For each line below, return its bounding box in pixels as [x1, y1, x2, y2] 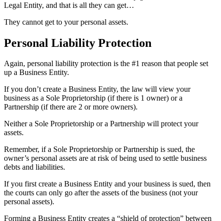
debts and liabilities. [4, 163, 65, 172]
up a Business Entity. [4, 68, 69, 77]
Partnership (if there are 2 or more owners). [4, 103, 138, 111]
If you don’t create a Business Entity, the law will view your [4, 85, 190, 94]
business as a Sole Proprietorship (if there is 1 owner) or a [4, 94, 183, 103]
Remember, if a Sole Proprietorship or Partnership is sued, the [4, 145, 195, 154]
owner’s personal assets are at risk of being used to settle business [4, 154, 207, 163]
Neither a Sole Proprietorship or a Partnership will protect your [4, 119, 198, 128]
